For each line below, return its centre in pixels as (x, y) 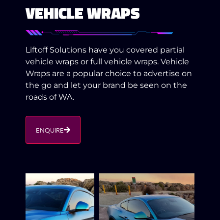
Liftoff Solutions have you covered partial (105, 50)
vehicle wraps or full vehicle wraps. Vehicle (108, 61)
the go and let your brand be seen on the (107, 85)
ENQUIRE (50, 130)
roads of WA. (50, 97)
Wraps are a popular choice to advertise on (109, 73)
